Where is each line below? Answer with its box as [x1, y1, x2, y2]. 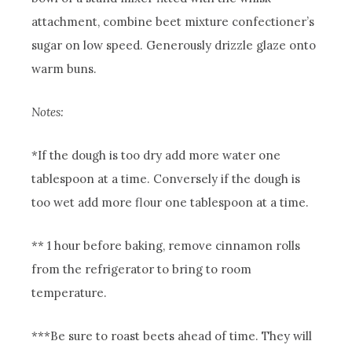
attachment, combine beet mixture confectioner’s [31, 14, 315, 30]
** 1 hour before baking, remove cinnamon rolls [31, 238, 301, 254]
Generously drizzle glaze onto [146, 38, 317, 53]
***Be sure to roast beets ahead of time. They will [31, 328, 313, 344]
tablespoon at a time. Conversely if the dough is [31, 171, 301, 187]
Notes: [31, 104, 64, 120]
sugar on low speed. [31, 38, 147, 53]
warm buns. [31, 61, 97, 77]
